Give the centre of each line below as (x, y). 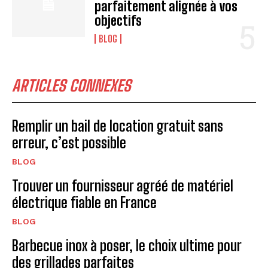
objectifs (118, 21)
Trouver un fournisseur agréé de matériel (123, 186)
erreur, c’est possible (69, 143)
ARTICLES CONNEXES (71, 86)
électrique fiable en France (84, 203)
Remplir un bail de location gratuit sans (118, 126)
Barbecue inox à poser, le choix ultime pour (127, 246)
